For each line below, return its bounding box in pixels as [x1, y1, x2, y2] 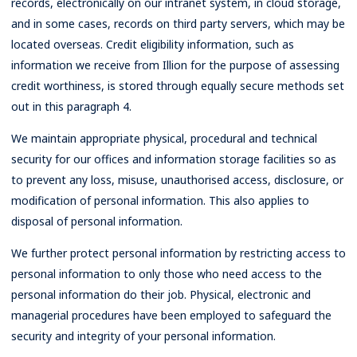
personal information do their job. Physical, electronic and [11, 287, 311, 302]
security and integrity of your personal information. [11, 328, 276, 343]
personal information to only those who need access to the [11, 266, 322, 281]
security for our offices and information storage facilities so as [11, 151, 336, 167]
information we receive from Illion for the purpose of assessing [11, 57, 339, 73]
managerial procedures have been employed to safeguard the [11, 308, 331, 323]
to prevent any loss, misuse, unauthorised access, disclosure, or [11, 172, 343, 187]
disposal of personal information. [11, 214, 182, 229]
